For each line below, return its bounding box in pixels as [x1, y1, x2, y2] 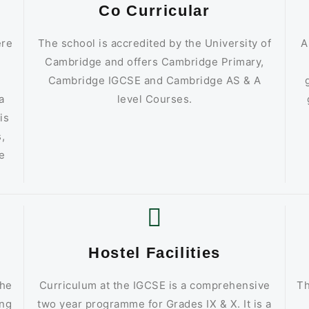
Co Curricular [99, 1, 210, 19]
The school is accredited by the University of [37, 36, 272, 50]
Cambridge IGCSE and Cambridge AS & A [48, 73, 261, 87]
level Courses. [117, 92, 192, 106]
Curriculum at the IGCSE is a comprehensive [39, 278, 270, 292]
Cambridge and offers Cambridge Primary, [45, 54, 264, 68]
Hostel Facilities [88, 243, 221, 261]
